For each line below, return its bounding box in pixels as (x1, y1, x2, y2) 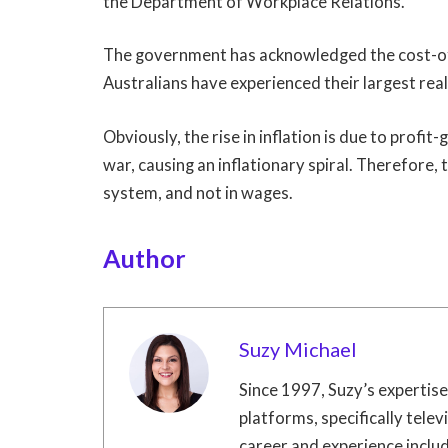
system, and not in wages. (103, 182, 293, 203)
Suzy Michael (238, 337, 357, 362)
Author (103, 243, 186, 274)
